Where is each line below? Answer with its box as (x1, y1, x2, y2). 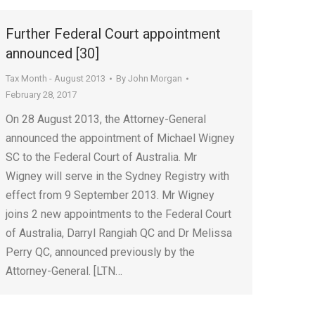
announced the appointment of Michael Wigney (6, 131, 235, 145)
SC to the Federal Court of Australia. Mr (6, 150, 197, 164)
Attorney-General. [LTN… (6, 264, 122, 278)
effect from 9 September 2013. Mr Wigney (6, 188, 214, 202)
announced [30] (6, 45, 99, 62)
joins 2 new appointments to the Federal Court (6, 207, 231, 221)
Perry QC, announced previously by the (6, 245, 195, 259)
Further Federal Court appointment (6, 25, 221, 42)
